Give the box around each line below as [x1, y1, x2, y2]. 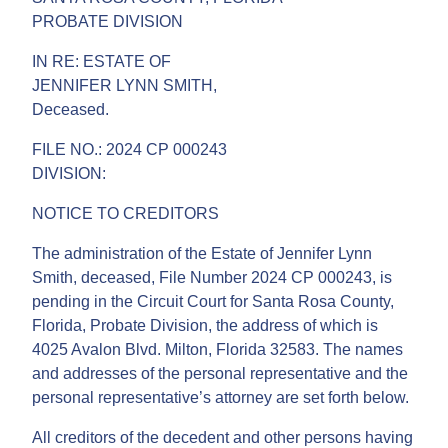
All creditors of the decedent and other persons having [32, 428, 413, 446]
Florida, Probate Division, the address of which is [32, 316, 378, 334]
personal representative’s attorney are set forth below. [32, 388, 409, 406]
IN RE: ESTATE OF [32, 52, 171, 70]
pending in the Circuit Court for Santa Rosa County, [32, 292, 394, 310]
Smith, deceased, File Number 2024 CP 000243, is [32, 268, 392, 286]
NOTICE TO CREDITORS [32, 204, 219, 222]
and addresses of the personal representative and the [32, 364, 408, 382]
